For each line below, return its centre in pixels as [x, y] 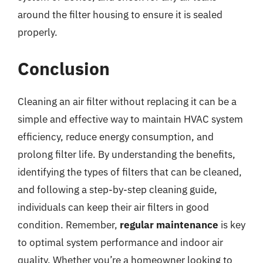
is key [232, 225]
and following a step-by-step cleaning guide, [117, 189]
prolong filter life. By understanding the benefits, [127, 154]
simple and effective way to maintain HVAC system [130, 119]
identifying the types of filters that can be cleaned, [130, 172]
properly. [38, 32]
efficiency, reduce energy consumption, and [116, 136]
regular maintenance [169, 225]
